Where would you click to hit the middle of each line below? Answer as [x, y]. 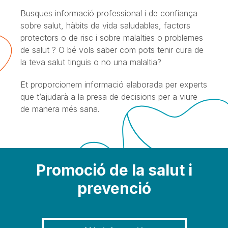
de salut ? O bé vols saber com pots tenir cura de [112, 50]
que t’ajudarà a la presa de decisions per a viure [109, 97]
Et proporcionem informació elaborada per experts [114, 85]
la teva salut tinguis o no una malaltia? [91, 62]
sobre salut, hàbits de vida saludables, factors [105, 26]
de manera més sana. [60, 109]
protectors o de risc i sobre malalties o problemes [112, 38]
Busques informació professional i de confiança [109, 13]
